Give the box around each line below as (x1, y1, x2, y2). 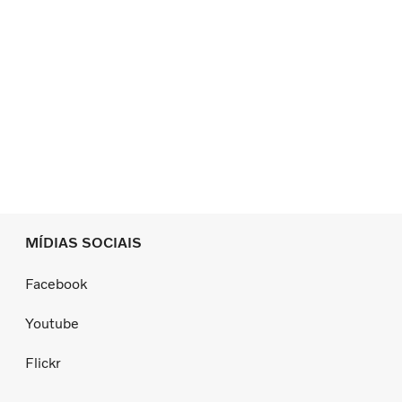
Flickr (25, 354, 61, 371)
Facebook (25, 275, 87, 293)
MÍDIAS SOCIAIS (25, 234, 142, 252)
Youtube (25, 314, 79, 332)
